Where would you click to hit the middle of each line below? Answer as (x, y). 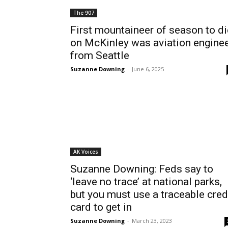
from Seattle (100, 55)
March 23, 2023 (152, 221)
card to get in (101, 207)
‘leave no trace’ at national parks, (146, 182)
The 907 (84, 13)
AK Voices (86, 152)
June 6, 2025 (148, 69)
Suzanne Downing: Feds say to (142, 169)
